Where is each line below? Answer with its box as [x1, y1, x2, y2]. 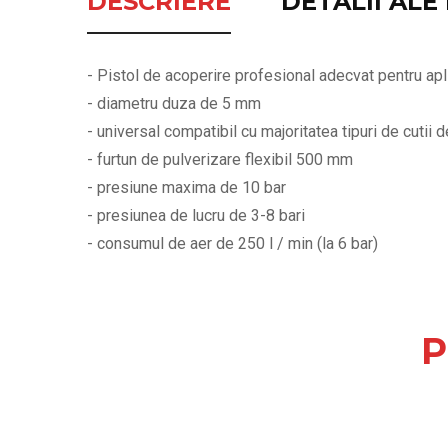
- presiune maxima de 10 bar [87, 177, 286, 197]
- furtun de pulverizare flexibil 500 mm [87, 149, 353, 169]
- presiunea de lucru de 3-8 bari [87, 205, 305, 225]
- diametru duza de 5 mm [87, 93, 261, 113]
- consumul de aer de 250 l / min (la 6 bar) [87, 233, 378, 253]
